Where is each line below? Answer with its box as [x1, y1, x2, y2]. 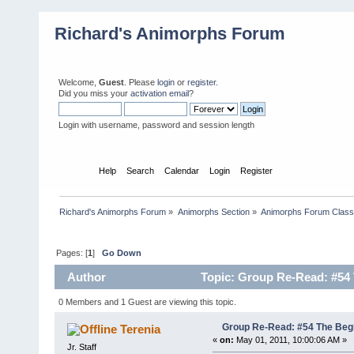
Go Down [102, 247, 142, 258]
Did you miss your [58, 88, 130, 98]
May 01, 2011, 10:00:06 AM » [233, 334, 347, 345]
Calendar [164, 165, 200, 175]
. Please [124, 77, 157, 87]
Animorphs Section [177, 206, 250, 217]
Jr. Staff [66, 341, 96, 352]
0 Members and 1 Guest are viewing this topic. [58, 296, 237, 307]
